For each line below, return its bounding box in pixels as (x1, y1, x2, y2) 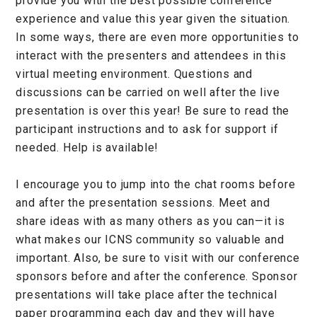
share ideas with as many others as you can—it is (16, 214, 285, 228)
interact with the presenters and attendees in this (16, 48, 287, 62)
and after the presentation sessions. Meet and (16, 195, 270, 209)
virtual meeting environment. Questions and (16, 67, 253, 81)
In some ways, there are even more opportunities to (16, 30, 299, 44)
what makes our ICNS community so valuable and (16, 232, 284, 246)
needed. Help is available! (16, 140, 159, 154)
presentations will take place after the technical (16, 287, 277, 301)
